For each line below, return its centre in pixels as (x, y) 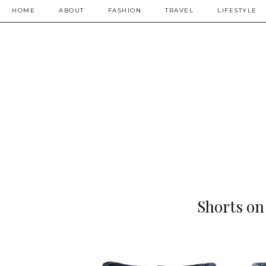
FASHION (124, 10)
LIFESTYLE (237, 10)
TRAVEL (179, 10)
